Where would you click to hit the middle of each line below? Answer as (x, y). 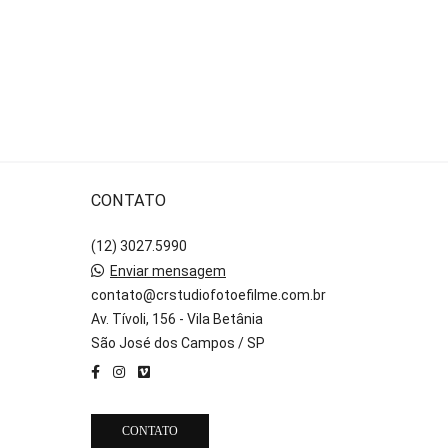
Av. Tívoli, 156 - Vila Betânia (176, 319)
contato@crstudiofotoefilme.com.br (208, 295)
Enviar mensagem (167, 271)
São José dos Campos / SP (177, 343)
